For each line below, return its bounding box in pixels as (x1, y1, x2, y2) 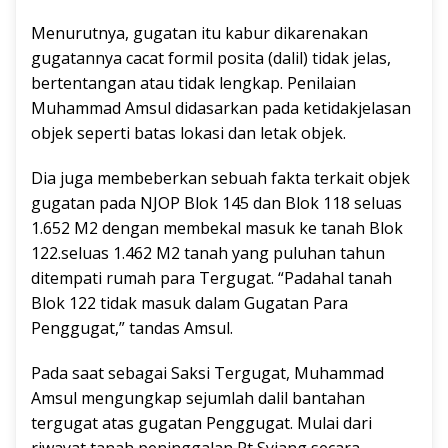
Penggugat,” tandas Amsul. (31, 317, 233, 340)
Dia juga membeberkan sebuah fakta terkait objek (31, 167, 410, 190)
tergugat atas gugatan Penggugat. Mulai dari (31, 412, 372, 435)
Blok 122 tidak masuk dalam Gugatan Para (31, 292, 348, 315)
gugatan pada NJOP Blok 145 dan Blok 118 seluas (31, 192, 402, 215)
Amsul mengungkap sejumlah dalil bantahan (31, 387, 369, 410)
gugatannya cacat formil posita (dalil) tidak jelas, (31, 47, 391, 70)
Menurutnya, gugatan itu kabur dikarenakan (31, 22, 368, 45)
